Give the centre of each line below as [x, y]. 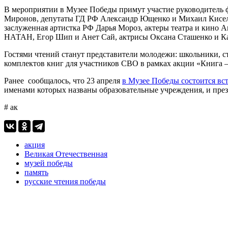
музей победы [49, 163]
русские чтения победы [65, 181]
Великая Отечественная [66, 154]
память [36, 172]
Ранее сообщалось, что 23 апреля [63, 80]
